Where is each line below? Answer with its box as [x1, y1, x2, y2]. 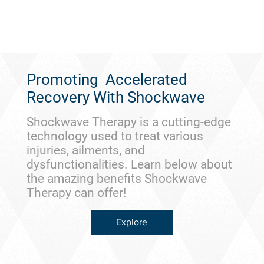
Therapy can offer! [26, 186, 126, 200]
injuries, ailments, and [26, 143, 145, 157]
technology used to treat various [26, 129, 203, 143]
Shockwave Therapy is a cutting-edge [26, 115, 231, 129]
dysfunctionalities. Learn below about [26, 157, 232, 171]
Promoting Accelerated [26, 71, 187, 88]
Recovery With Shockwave [26, 88, 205, 106]
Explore [116, 217, 148, 227]
